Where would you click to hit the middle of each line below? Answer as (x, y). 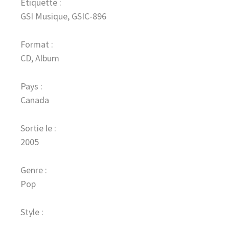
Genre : (34, 170)
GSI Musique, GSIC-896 (63, 16)
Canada (35, 100)
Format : (37, 44)
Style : (32, 212)
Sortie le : (38, 128)
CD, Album (40, 58)
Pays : (31, 86)
